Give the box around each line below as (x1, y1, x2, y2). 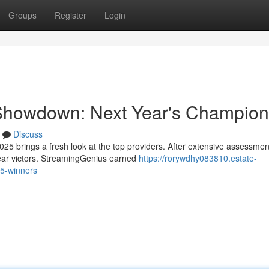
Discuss (13, 128, 43, 140)
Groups (8, 9, 37, 21)
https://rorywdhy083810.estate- (139, 152, 257, 164)
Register (55, 9, 86, 21)
